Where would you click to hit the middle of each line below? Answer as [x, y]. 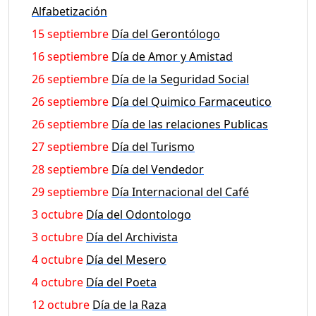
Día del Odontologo [139, 214]
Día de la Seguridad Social [180, 79]
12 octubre [61, 304]
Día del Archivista [132, 237]
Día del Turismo [153, 146]
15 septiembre [70, 34]
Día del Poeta [121, 282]
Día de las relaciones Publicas [190, 124]
